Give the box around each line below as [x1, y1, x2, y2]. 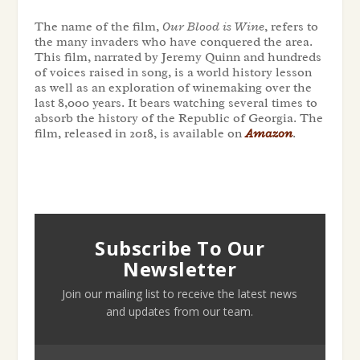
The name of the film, [34, 18, 162, 35]
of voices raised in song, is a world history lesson [34, 64, 312, 81]
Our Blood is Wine [162, 18, 264, 35]
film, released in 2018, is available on [34, 125, 245, 142]
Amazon [244, 125, 292, 142]
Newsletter [123, 256, 237, 283]
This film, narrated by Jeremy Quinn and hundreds [34, 49, 321, 66]
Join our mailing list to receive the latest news [62, 286, 298, 302]
